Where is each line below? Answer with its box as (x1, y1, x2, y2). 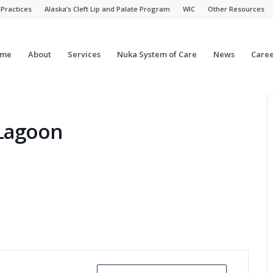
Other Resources (208, 4, 264, 13)
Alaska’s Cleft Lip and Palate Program (44, 4, 170, 13)
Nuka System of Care (116, 49, 197, 60)
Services (67, 49, 101, 60)
